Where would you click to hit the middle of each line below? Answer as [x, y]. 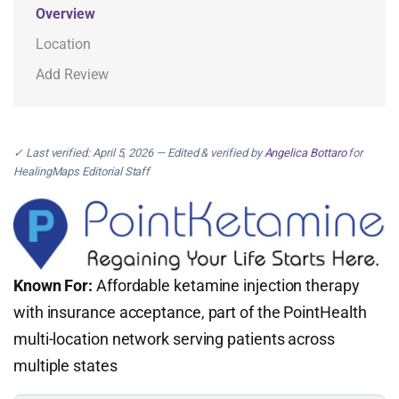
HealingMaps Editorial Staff [82, 171]
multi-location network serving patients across [174, 339]
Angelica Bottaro [305, 153]
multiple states [65, 366]
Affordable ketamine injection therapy [226, 286]
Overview [65, 14]
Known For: [53, 286]
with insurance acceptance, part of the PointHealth [190, 313]
